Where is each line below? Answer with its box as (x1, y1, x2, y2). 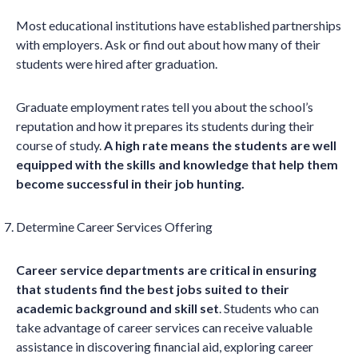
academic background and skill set (16, 300, 219, 316)
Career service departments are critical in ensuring (16, 262, 316, 278)
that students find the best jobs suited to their (16, 281, 289, 297)
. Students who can (219, 300, 319, 316)
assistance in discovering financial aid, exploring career (16, 339, 313, 355)
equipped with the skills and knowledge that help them (16, 157, 338, 173)
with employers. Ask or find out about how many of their (16, 37, 320, 53)
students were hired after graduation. (16, 56, 217, 72)
